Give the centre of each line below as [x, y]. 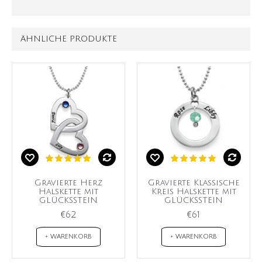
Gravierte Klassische [194, 183]
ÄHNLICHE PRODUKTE [69, 39]
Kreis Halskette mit [194, 192]
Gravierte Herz [68, 183]
